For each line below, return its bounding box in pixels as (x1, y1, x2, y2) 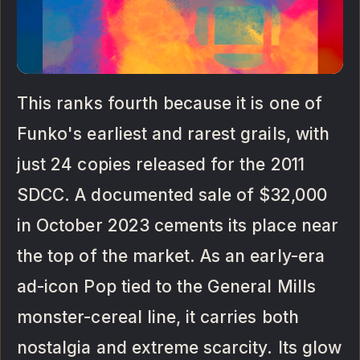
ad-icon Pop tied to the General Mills (17, 276, 316, 297)
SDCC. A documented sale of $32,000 (17, 185, 327, 206)
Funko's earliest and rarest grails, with (17, 124, 329, 145)
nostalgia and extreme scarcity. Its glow (17, 337, 342, 358)
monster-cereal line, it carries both (17, 307, 299, 328)
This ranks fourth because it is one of (17, 93, 322, 114)
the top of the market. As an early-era (17, 246, 325, 267)
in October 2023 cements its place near (17, 215, 338, 236)
